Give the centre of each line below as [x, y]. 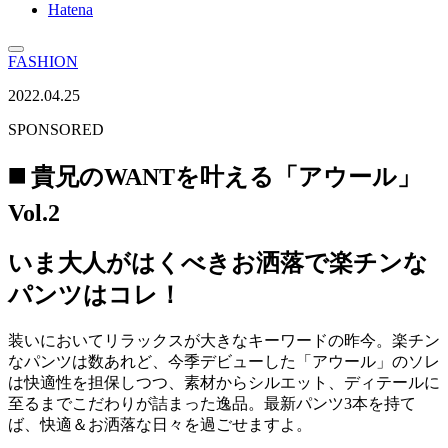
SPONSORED [56, 129]
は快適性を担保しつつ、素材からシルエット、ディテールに [224, 382]
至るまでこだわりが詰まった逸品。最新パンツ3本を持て [212, 403]
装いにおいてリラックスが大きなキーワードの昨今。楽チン [224, 340]
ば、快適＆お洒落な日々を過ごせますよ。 [160, 424]
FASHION [43, 61]
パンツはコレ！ [95, 294]
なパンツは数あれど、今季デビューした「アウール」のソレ [224, 361]
